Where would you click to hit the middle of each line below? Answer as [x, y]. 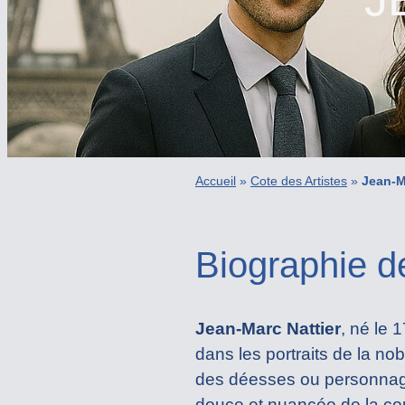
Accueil [216, 181]
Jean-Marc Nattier [268, 329]
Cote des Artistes [299, 181]
